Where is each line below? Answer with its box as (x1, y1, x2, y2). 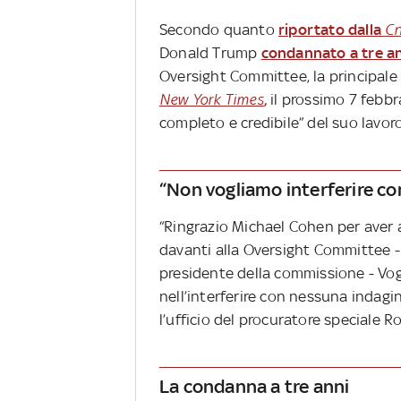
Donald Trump (159, 44, 261, 63)
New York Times (159, 90, 264, 109)
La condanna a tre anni (159, 375, 350, 397)
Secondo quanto (159, 21, 278, 39)
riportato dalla (278, 21, 386, 39)
